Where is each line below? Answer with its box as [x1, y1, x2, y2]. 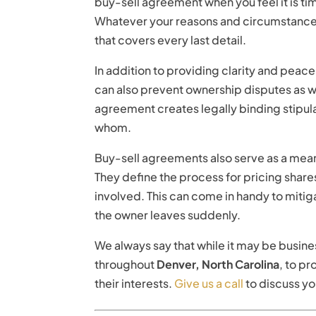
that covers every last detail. [95, 32, 247, 47]
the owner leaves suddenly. [95, 207, 241, 222]
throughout [95, 256, 157, 272]
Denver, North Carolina [157, 256, 280, 272]
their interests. [95, 275, 175, 291]
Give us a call [174, 275, 244, 291]
